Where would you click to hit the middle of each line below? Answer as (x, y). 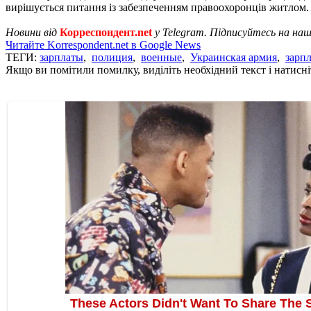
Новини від (33, 32)
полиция (112, 57)
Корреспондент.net (106, 32)
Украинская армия (234, 57)
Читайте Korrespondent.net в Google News (103, 44)
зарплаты (61, 57)
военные (161, 57)
